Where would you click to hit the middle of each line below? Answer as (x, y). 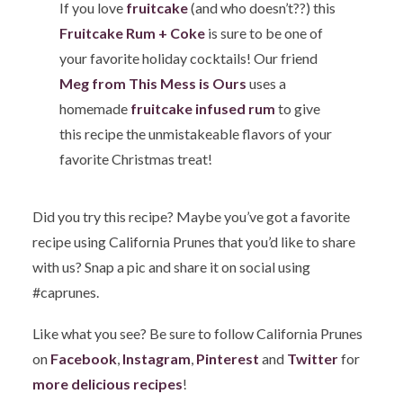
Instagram (157, 359)
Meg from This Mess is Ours (155, 84)
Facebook (84, 359)
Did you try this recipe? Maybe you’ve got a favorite (191, 217)
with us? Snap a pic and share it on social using (171, 267)
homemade (95, 109)
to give (298, 109)
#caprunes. (66, 292)
